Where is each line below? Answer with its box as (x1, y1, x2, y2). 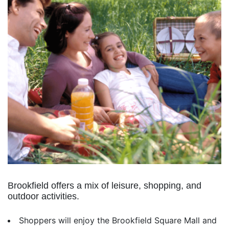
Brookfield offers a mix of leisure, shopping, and (8, 180, 201, 191)
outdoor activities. (8, 191, 79, 201)
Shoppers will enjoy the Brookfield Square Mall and (19, 215, 217, 225)
